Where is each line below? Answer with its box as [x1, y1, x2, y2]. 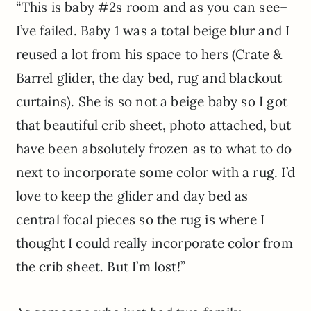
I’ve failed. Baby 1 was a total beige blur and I [15, 22, 290, 40]
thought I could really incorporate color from [15, 235, 293, 252]
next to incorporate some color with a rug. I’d [15, 164, 295, 181]
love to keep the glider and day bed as [15, 187, 249, 205]
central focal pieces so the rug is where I [15, 211, 265, 228]
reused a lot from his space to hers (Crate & [15, 46, 283, 63]
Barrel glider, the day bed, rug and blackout [15, 69, 283, 87]
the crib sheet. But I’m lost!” [15, 258, 185, 276]
